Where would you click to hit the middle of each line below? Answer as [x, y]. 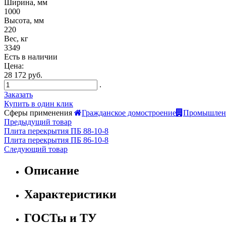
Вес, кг [16, 38]
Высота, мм [24, 20]
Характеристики [70, 194]
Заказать [18, 94]
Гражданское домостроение [129, 112]
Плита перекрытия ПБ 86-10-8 [56, 140]
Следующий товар [36, 149]
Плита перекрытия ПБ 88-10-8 [56, 131]
